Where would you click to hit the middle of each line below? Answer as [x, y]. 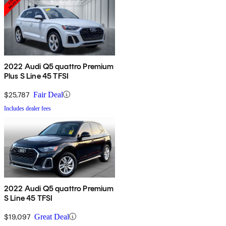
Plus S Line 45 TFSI [37, 76]
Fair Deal [48, 94]
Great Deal [52, 216]
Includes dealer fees [27, 108]
